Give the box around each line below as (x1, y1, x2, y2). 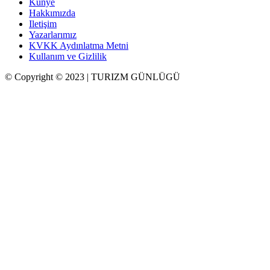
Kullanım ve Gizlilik (29, 51, 107, 61)
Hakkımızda (29, 7, 75, 18)
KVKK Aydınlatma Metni (29, 40, 128, 51)
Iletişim (29, 18, 57, 29)
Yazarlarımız (29, 29, 77, 40)
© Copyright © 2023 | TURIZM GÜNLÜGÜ (5, 71, 180, 82)
